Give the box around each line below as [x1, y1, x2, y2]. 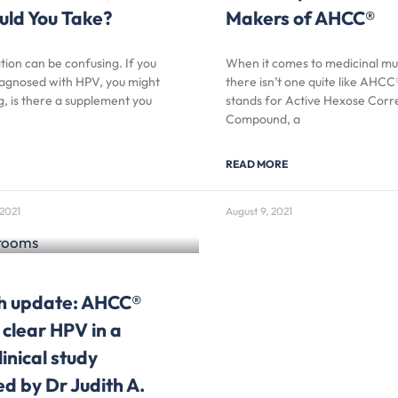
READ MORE [226, 156, 288, 171]
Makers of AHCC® [226, 5, 375, 29]
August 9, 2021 [226, 203, 292, 218]
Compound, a [226, 110, 300, 127]
